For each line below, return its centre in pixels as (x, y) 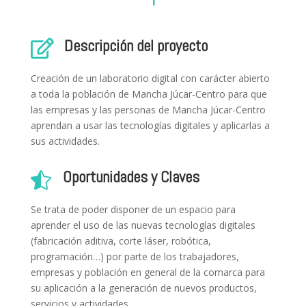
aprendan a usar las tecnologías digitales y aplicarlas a (150, 126)
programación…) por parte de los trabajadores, (135, 257)
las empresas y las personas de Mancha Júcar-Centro (148, 110)
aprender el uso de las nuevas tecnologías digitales (143, 225)
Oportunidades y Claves (131, 177)
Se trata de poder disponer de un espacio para (133, 210)
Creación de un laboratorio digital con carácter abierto (150, 79)
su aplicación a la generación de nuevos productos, (143, 288)
